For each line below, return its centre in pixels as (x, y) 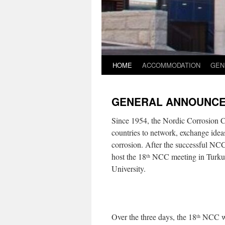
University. (129, 168)
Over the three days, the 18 (154, 217)
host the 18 (129, 156)
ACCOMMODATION (171, 65)
